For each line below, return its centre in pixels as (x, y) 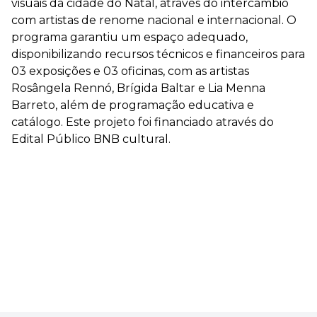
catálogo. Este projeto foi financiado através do (143, 122)
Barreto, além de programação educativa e (133, 105)
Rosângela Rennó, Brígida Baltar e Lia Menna (138, 88)
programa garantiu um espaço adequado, (129, 37)
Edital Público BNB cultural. (91, 139)
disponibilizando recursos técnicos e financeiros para (158, 54)
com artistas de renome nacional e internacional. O (154, 20)
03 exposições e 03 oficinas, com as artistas (130, 71)
